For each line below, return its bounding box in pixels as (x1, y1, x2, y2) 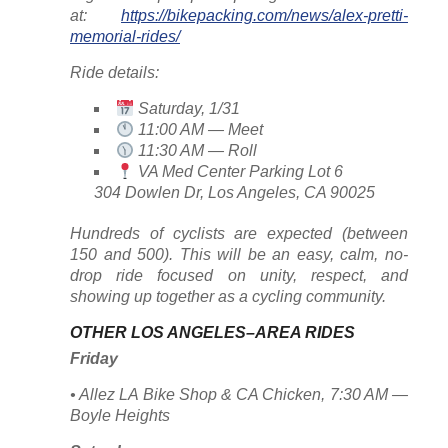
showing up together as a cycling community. (70, 288, 386, 306)
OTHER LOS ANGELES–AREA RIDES (70, 324, 355, 342)
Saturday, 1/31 (134, 100, 241, 118)
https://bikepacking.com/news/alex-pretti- (121, 7, 408, 25)
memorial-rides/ (70, 28, 180, 46)
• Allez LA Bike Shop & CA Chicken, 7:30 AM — (70, 386, 408, 404)
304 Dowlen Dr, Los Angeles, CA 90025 (94, 184, 375, 202)
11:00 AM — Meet (134, 121, 264, 139)
